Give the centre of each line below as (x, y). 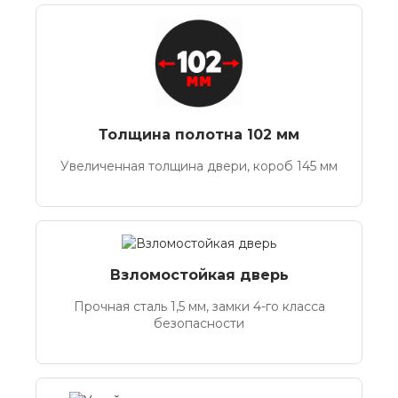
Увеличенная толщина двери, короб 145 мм (199, 166)
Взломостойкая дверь (199, 275)
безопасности (199, 323)
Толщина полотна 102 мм (199, 135)
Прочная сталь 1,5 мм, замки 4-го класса (199, 306)
